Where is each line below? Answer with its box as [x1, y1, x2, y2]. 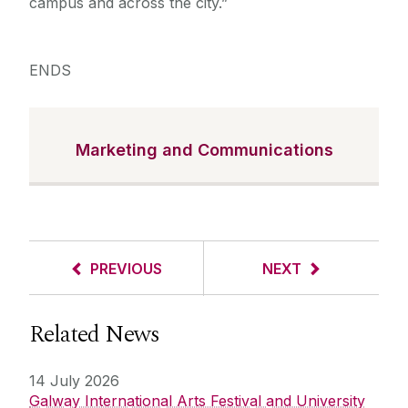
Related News [29, 316, 159, 353]
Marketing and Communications [75, 140, 333, 160]
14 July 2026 [29, 372, 119, 391]
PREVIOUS [90, 260, 162, 279]
